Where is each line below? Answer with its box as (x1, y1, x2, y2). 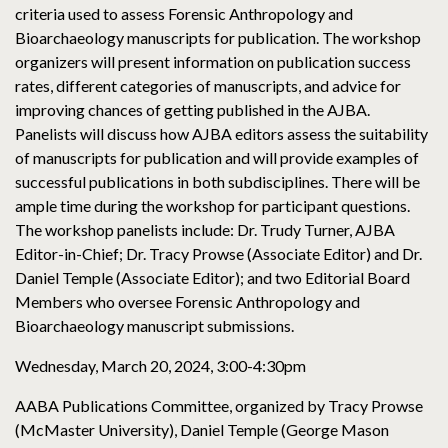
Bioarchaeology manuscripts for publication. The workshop (15, 28, 421, 48)
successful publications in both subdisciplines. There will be (15, 172, 420, 192)
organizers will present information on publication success (15, 52, 411, 72)
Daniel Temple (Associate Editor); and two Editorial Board (15, 268, 410, 288)
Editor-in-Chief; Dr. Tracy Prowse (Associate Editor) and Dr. (15, 244, 422, 264)
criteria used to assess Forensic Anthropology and (15, 4, 353, 24)
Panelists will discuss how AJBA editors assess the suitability (15, 124, 428, 144)
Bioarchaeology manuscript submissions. (15, 316, 294, 336)
